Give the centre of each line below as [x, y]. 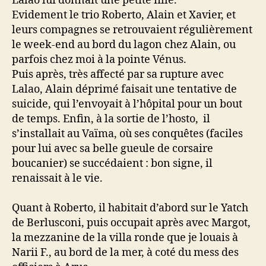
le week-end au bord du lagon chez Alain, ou [124, 45]
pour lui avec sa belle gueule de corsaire [113, 149]
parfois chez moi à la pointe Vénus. [100, 60]
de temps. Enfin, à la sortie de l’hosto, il [111, 119]
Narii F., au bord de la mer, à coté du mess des [125, 253]
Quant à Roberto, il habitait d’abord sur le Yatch [130, 208]
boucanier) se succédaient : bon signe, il [112, 164]
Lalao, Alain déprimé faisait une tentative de [124, 89]
